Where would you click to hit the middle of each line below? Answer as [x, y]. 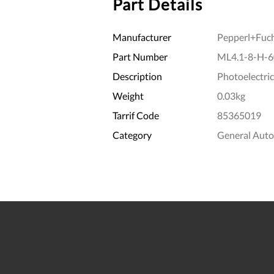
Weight [128, 95]
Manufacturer [142, 37]
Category [132, 135]
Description [137, 76]
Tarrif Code [136, 115]
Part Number [140, 56]
